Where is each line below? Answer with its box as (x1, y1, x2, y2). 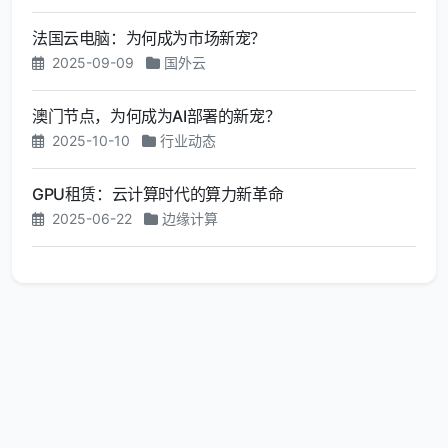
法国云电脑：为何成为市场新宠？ (32, 28, 266, 49)
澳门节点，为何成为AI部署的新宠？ (32, 106, 281, 127)
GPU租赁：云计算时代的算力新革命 (32, 184, 284, 205)
